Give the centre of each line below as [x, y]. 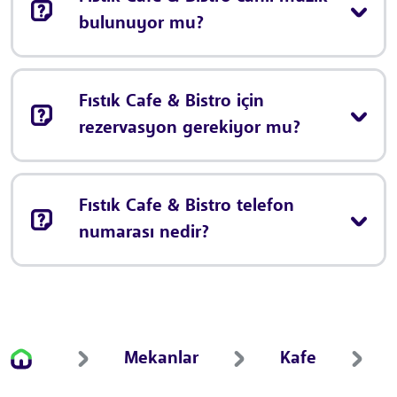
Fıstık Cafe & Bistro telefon [187, 206]
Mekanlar [161, 358]
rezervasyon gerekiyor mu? [190, 128]
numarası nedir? [144, 233]
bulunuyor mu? [141, 23]
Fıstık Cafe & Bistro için [171, 101]
